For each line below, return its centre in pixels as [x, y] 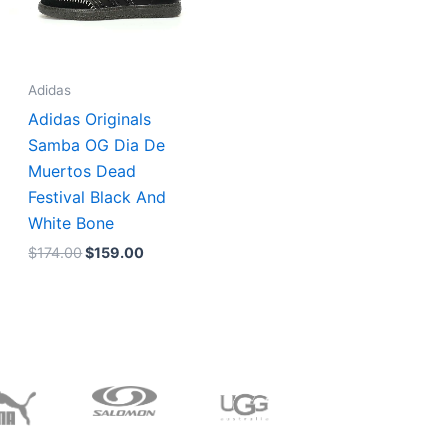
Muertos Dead [82, 170]
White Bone [71, 222]
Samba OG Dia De [97, 144]
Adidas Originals [90, 118]
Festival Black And [97, 196]
